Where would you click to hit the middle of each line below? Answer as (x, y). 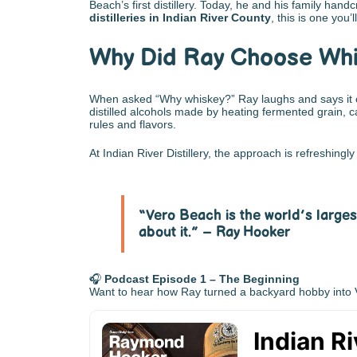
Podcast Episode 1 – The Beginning (202, 279)
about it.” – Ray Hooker (214, 232)
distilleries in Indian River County (180, 18)
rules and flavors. (133, 124)
